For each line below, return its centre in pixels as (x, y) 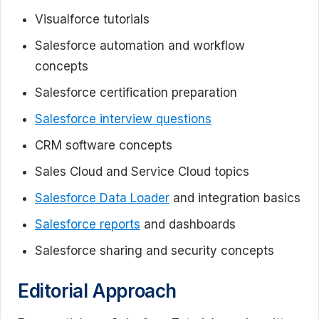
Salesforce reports (88, 224)
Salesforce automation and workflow (140, 46)
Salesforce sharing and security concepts (155, 251)
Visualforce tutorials (92, 19)
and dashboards (188, 224)
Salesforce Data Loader (102, 198)
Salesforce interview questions (123, 119)
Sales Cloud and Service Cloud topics (142, 172)
